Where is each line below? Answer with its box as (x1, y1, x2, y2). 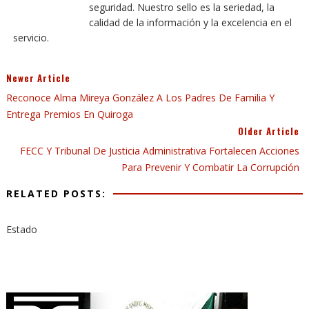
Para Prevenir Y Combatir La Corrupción (121, 161, 300, 174)
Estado (6, 223, 37, 236)
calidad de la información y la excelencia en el (88, 16, 292, 29)
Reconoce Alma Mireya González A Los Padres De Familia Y (6, 91, 275, 104)
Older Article (238, 124, 300, 138)
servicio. (12, 31, 49, 44)
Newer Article (6, 71, 70, 85)
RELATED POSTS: (6, 187, 106, 200)
